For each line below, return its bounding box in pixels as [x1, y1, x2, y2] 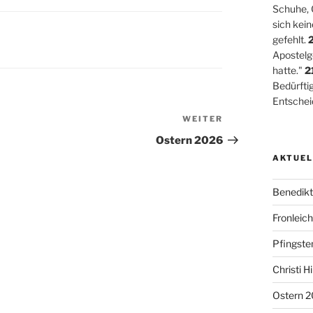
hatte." [272, 64, 305, 76]
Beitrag [221, 130, 263, 144]
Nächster [221, 113, 272, 127]
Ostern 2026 [155, 133, 223, 147]
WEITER [182, 113, 223, 124]
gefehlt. [272, 33, 308, 45]
